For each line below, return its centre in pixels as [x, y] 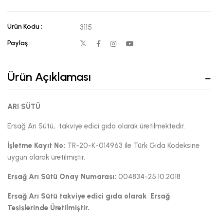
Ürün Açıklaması [49, 76]
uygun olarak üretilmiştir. [46, 157]
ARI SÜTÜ [24, 106]
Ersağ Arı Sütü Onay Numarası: [62, 176]
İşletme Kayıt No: [36, 145]
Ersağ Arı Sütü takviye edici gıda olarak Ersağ [89, 196]
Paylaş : [19, 43]
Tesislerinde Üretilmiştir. [48, 208]
